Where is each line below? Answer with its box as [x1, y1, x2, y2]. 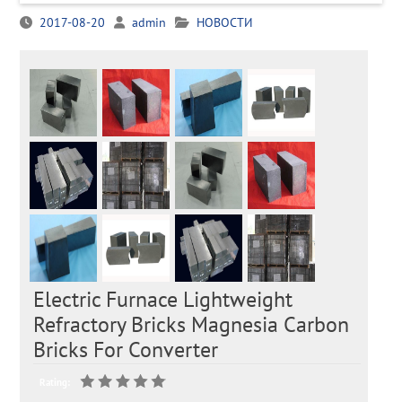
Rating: [39, 376, 70, 389]
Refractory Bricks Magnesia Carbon [33, 310, 350, 339]
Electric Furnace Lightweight [33, 285, 293, 314]
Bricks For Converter [33, 336, 219, 364]
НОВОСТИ [196, 14, 253, 31]
